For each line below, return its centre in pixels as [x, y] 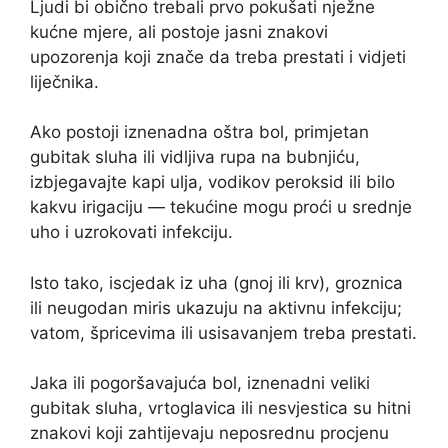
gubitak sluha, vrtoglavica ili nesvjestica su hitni [220, 408]
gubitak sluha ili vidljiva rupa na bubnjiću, [195, 157]
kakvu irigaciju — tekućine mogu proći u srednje [221, 207]
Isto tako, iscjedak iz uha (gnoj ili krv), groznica [216, 282]
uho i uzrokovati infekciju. [131, 232]
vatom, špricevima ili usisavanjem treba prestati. [223, 332]
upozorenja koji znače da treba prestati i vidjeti [218, 56]
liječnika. [64, 81]
